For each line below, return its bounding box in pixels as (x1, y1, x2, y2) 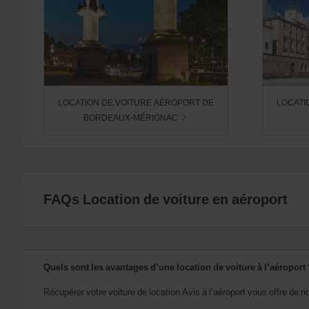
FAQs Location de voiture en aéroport (43, 190, 288, 209)
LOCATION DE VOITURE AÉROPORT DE (57, 97, 214, 109)
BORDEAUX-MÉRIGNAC (83, 112, 180, 124)
